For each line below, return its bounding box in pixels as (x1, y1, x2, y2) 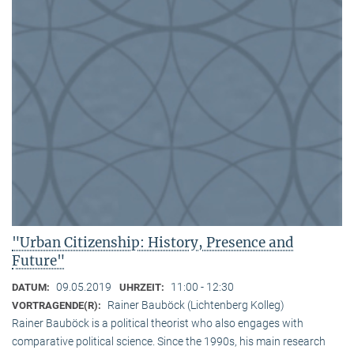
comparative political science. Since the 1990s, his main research (12, 335, 326, 348)
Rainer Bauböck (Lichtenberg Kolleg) (107, 299, 284, 312)
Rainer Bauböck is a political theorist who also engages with (12, 317, 303, 330)
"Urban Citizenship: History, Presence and (12, 234, 294, 252)
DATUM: (12, 281, 52, 294)
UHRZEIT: (119, 281, 167, 294)
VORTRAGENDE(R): (12, 299, 104, 312)
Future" (12, 252, 65, 270)
